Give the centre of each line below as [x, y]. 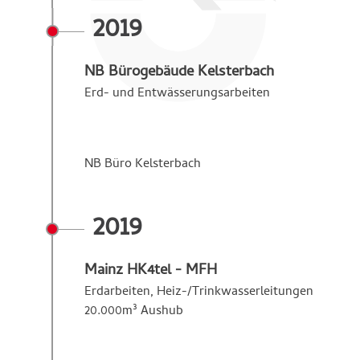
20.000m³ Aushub [134, 311]
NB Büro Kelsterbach [144, 164]
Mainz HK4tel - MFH [151, 271]
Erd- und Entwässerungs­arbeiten [177, 94]
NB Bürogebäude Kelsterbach [179, 72]
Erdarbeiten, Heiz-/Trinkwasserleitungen [199, 292]
